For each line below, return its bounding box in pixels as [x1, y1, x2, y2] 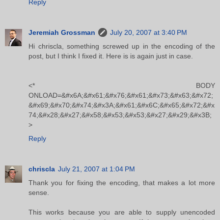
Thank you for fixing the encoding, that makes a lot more [28, 179, 215, 187]
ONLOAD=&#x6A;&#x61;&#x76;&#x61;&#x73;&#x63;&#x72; [28, 91, 213, 100]
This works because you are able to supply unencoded [28, 208, 215, 217]
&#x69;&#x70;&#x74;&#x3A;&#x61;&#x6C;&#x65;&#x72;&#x [28, 101, 215, 110]
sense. [28, 189, 49, 197]
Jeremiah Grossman [28, 28, 95, 37]
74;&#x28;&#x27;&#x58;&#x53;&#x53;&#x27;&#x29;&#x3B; [28, 111, 212, 119]
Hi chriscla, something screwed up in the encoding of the [28, 42, 215, 51]
